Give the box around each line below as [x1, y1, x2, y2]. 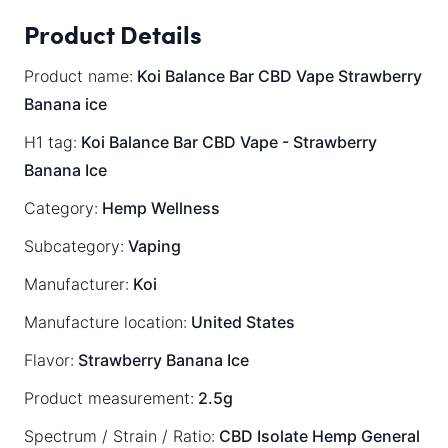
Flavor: [24, 349, 74, 370]
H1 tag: [24, 131, 77, 152]
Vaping [124, 235, 181, 256]
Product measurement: [24, 387, 194, 408]
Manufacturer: [24, 273, 129, 294]
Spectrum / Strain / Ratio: [24, 425, 215, 446]
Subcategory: [24, 235, 124, 256]
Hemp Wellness [98, 197, 220, 218]
